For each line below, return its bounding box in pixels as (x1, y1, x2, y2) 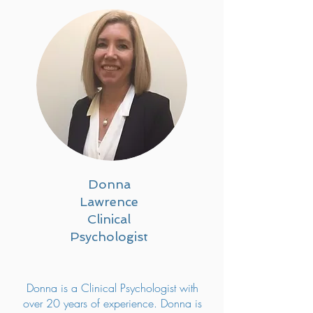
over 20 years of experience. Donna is (23, 296, 202, 311)
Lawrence (80, 194, 138, 209)
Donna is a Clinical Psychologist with (27, 280, 198, 296)
